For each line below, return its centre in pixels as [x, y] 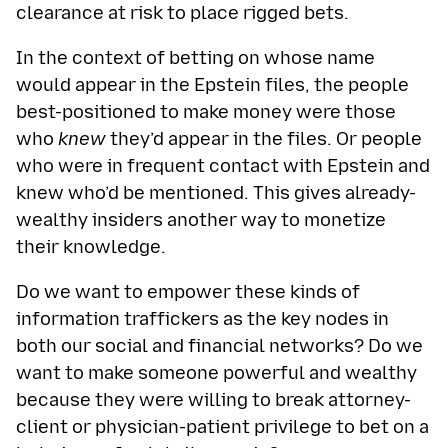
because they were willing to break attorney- [213, 399]
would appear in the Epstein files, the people [212, 84]
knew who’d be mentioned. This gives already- [216, 192]
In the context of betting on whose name [195, 57]
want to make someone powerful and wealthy [216, 372]
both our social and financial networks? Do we [219, 345]
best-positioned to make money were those [206, 111]
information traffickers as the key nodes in [202, 318]
